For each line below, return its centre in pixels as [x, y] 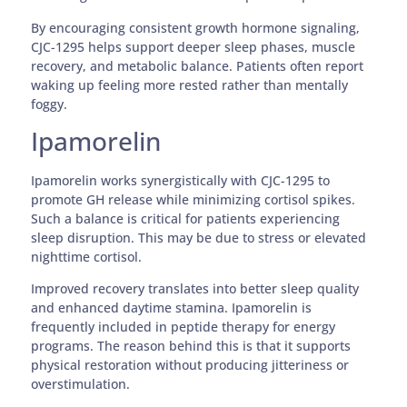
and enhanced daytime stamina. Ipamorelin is [172, 308]
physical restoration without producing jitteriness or [190, 365]
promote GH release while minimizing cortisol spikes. [194, 200]
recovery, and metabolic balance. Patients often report [198, 65]
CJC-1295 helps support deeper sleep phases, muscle [194, 46]
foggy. [50, 104]
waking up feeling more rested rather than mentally [190, 84]
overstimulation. [81, 384]
